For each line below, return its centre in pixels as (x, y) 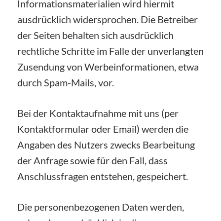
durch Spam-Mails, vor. (66, 82)
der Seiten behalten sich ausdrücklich (95, 35)
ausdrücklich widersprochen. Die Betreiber (108, 19)
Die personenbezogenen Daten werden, (101, 206)
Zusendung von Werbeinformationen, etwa (108, 66)
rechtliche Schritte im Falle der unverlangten (110, 51)
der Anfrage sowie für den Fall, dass (92, 160)
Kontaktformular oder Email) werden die (103, 129)
